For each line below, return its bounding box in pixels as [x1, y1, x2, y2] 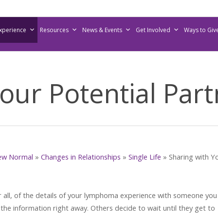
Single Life [128, 152, 161, 162]
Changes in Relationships [41, 152, 121, 162]
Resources [39, 26, 69, 34]
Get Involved [135, 26, 170, 34]
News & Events [82, 26, 122, 34]
